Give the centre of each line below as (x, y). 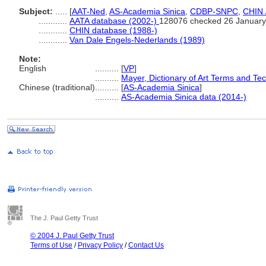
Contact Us (146, 245)
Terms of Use (51, 245)
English (33, 68)
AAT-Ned (88, 11)
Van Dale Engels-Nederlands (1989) (137, 40)
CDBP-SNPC (214, 11)
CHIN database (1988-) (113, 30)
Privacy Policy (100, 245)
